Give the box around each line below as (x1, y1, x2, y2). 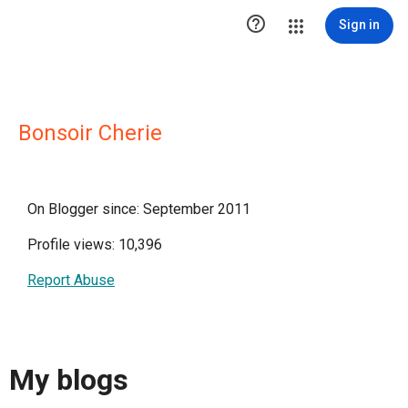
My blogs (9, 362, 128, 398)
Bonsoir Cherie (18, 120, 162, 146)
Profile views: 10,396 (27, 236, 162, 253)
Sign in (339, 17, 380, 32)
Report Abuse (27, 271, 115, 289)
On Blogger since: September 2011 (27, 200, 250, 218)
